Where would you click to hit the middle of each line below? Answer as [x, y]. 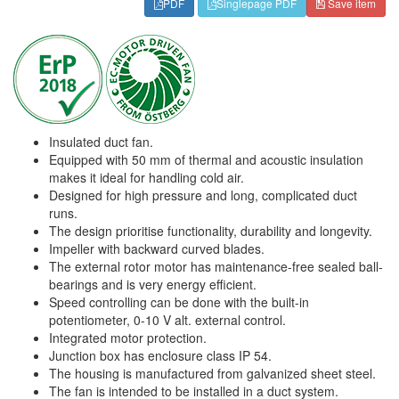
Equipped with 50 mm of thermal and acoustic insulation [206, 159]
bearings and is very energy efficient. [153, 284]
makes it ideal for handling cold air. [147, 177]
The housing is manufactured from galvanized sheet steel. [212, 373]
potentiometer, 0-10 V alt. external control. [167, 320]
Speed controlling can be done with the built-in [179, 302]
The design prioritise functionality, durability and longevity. [211, 231]
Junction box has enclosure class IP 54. [160, 355]
